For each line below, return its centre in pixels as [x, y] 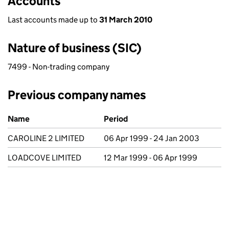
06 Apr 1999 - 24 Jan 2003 [152, 138]
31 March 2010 [126, 20]
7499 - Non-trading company [59, 67]
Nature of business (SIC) [75, 48]
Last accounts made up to [53, 20]
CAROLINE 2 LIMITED [46, 138]
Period [116, 119]
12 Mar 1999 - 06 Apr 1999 [151, 158]
